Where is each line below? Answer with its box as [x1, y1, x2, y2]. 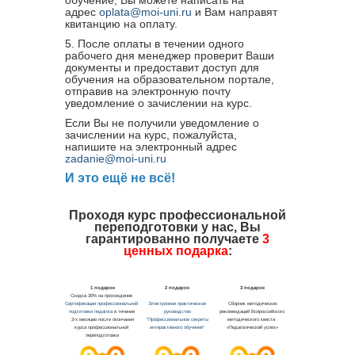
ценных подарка [123, 243, 228, 258]
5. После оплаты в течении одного [65, 36, 244, 50]
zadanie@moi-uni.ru [65, 151, 166, 165]
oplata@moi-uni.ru [99, 5, 192, 18]
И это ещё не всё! [65, 170, 178, 185]
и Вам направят [192, 5, 277, 18]
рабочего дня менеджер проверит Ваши [65, 48, 274, 62]
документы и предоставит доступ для [65, 60, 259, 74]
